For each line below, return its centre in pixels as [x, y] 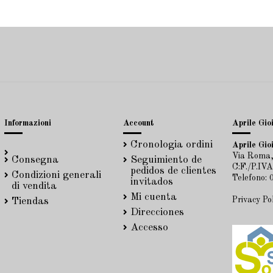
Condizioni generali [56, 175]
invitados [151, 182]
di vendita [34, 186]
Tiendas [30, 201]
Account [138, 123]
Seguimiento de [166, 160]
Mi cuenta [153, 197]
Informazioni [28, 123]
